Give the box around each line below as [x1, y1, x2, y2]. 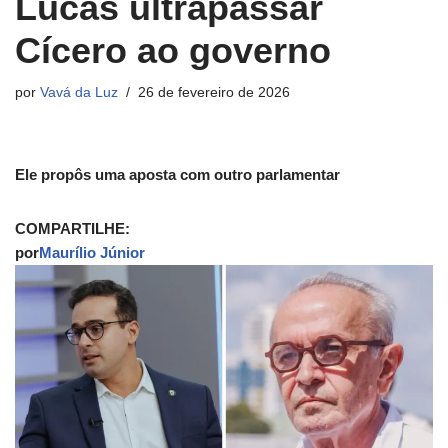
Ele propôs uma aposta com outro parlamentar [15, 166, 340, 184]
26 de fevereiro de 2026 [138, 85, 290, 101]
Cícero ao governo [15, 30, 331, 72]
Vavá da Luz [40, 85, 118, 101]
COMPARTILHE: [15, 220, 130, 238]
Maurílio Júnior [39, 244, 145, 262]
